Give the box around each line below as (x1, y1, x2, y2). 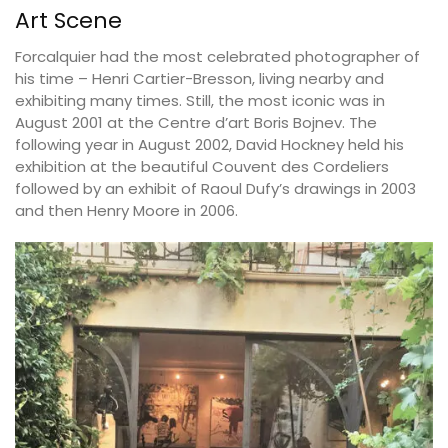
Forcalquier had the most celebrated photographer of (15, 46, 420, 68)
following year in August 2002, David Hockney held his (15, 134, 404, 156)
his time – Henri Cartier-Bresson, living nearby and (15, 68, 384, 90)
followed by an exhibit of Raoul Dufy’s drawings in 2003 (15, 178, 416, 200)
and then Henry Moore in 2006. (15, 200, 238, 222)
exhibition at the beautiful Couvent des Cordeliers (15, 156, 389, 178)
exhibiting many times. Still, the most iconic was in (15, 90, 385, 112)
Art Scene (15, 5, 122, 37)
